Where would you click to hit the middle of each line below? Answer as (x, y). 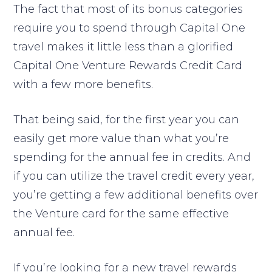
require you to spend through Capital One (130, 28)
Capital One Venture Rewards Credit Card (128, 65)
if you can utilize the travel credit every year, (134, 176)
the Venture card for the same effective (121, 213)
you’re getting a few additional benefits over (136, 195)
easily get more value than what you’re (121, 138)
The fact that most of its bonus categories (128, 9)
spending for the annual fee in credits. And (132, 157)
